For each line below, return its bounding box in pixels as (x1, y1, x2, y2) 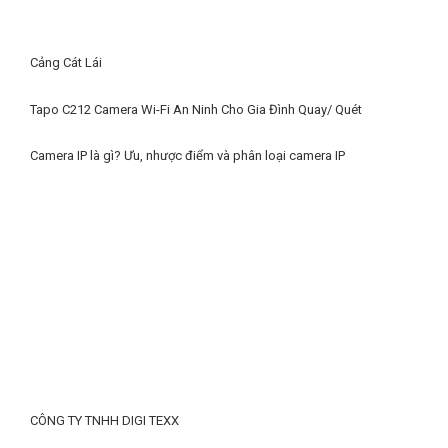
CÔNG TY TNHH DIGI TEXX (30, 413, 179, 429)
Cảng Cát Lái (30, 55, 102, 71)
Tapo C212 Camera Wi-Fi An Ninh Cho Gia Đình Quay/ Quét (30, 101, 362, 117)
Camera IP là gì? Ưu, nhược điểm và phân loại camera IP (30, 148, 345, 164)
